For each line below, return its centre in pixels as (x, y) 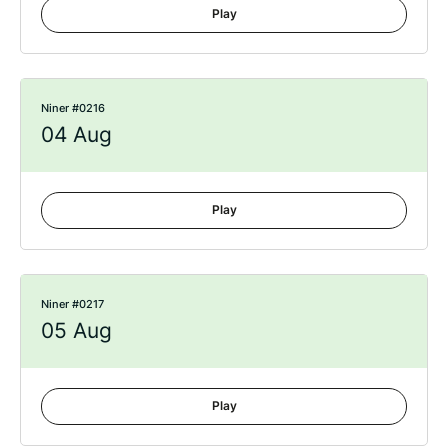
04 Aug (76, 133)
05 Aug (76, 329)
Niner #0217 (72, 303)
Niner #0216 (73, 107)
